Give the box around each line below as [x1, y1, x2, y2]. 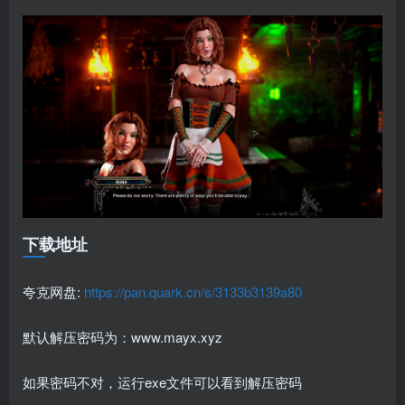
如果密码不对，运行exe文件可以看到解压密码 [23, 372, 302, 391]
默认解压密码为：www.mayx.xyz [23, 326, 222, 346]
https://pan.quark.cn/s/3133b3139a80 [84, 281, 302, 301]
